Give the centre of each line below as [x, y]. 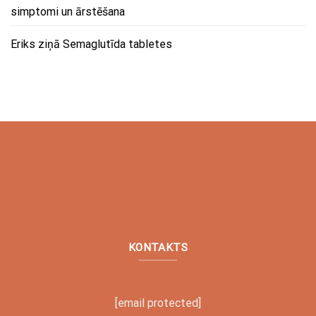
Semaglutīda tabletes [117, 44]
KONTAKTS [158, 248]
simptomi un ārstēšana [68, 11]
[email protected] [158, 303]
